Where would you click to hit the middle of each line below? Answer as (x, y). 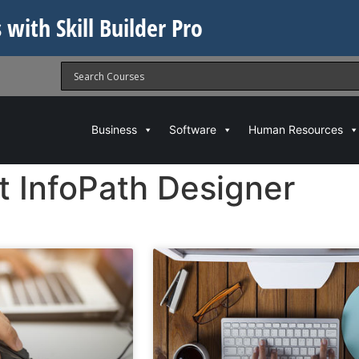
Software (192, 130)
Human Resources (295, 130)
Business (114, 130)
